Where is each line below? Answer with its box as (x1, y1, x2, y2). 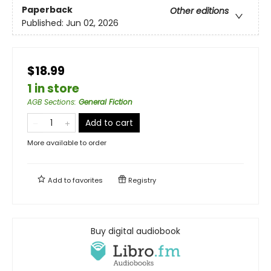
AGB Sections (27, 96, 74, 107)
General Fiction (79, 96, 132, 107)
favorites (73, 175, 103, 185)
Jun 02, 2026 (66, 16, 119, 29)
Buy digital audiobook (91, 224, 180, 237)
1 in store (27, 80, 79, 97)
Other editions (170, 4, 229, 17)
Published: (22, 16, 66, 29)
